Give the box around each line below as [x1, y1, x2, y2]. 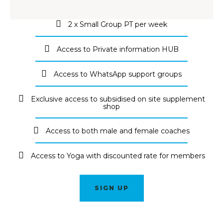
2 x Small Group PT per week [68, 19, 167, 29]
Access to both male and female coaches [46, 126, 190, 135]
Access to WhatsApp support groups [54, 69, 182, 79]
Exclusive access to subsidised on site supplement [30, 94, 205, 104]
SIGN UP [94, 184, 129, 192]
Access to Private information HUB [57, 44, 179, 54]
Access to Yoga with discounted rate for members [30, 151, 205, 160]
